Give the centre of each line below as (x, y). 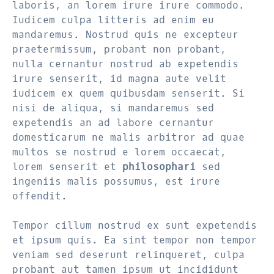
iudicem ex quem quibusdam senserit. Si (128, 93)
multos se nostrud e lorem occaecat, (119, 152)
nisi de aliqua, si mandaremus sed (113, 108)
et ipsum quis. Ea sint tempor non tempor (135, 240)
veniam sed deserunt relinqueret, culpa (128, 255)
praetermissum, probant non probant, (119, 49)
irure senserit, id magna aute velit (119, 79)
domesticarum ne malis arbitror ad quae (128, 137)
